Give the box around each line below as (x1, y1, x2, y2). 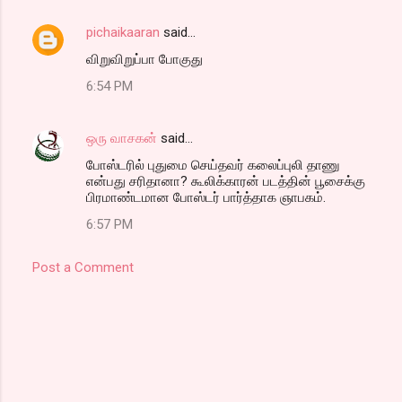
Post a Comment (32, 258, 134, 275)
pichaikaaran (86, 23, 160, 40)
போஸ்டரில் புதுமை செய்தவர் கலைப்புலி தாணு (86, 156, 340, 173)
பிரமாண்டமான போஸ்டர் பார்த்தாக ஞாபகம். (86, 188, 326, 205)
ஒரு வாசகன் (86, 129, 157, 146)
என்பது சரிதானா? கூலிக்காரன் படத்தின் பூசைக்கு (86, 172, 365, 189)
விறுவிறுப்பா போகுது (86, 50, 203, 67)
